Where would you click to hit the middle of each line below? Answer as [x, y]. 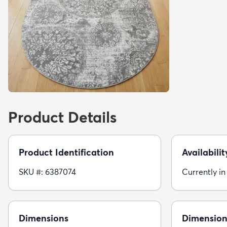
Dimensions [44, 218]
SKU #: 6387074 [47, 172]
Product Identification [66, 153]
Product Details [62, 118]
